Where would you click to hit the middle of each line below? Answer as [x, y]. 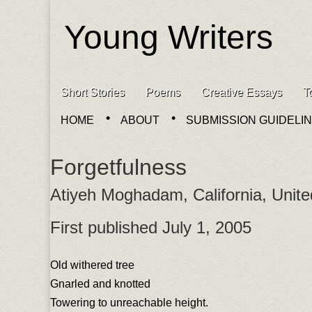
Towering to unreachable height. [129, 303]
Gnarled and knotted [100, 284]
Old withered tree [92, 265]
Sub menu [81, 131]
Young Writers [169, 37]
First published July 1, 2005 [151, 227]
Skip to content [87, 87]
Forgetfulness [118, 167]
